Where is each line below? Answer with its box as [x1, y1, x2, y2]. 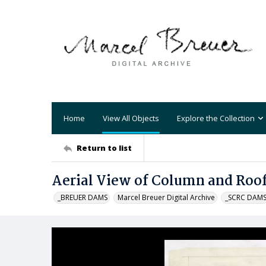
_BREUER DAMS [58, 192, 107, 202]
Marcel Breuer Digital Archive [118, 192, 215, 202]
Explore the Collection [177, 112, 255, 123]
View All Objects [103, 112, 159, 123]
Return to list [77, 142, 132, 153]
